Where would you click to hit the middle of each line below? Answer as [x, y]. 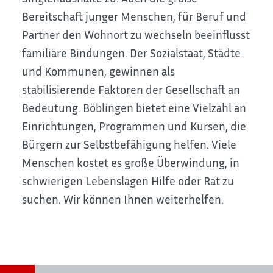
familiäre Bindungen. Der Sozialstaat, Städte [132, 53]
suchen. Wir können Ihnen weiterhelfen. [123, 199]
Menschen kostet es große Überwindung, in [131, 163]
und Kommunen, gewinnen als [99, 71]
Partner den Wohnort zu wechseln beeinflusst [136, 35]
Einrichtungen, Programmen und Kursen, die [134, 126]
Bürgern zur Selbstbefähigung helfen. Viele [129, 144]
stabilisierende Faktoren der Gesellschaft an [131, 90]
